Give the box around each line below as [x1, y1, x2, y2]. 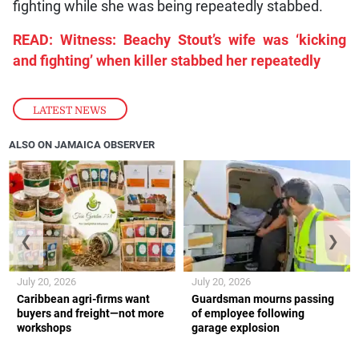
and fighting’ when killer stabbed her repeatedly [12, 52, 321, 69]
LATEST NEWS [33, 103, 107, 116]
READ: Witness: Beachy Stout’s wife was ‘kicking [12, 31, 347, 48]
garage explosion [192, 321, 280, 334]
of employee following [192, 306, 305, 320]
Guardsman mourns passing [192, 292, 334, 305]
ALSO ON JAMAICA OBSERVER [9, 138, 155, 151]
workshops [17, 321, 72, 334]
